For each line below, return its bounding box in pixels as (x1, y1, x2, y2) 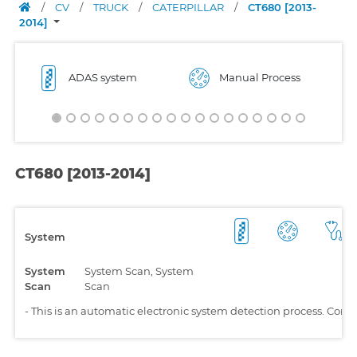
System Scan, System (84, 264, 194, 277)
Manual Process (219, 71, 300, 84)
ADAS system (69, 71, 137, 84)
